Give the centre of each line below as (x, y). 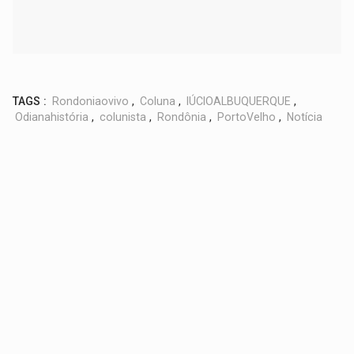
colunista (123, 117)
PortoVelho (247, 117)
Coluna (158, 101)
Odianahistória (52, 117)
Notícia (305, 117)
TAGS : (30, 101)
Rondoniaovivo (91, 101)
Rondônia (182, 117)
